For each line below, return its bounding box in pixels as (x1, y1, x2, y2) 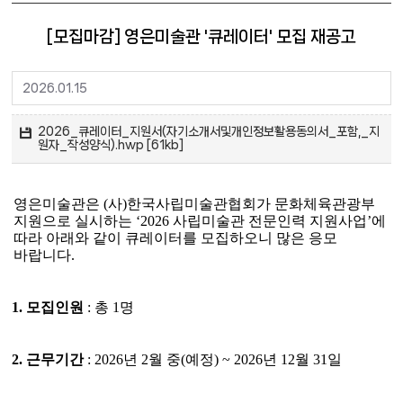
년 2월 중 (123, 351, 182, 367)
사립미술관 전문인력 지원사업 (173, 212, 368, 228)
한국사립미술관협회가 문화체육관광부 (127, 195, 376, 211)
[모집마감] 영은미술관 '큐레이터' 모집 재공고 (46, 27, 357, 46)
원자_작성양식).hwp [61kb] (37, 139, 184, 152)
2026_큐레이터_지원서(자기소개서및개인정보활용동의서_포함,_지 (37, 125, 380, 139)
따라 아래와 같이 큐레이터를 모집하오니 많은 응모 (13, 229, 338, 246)
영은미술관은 (13, 195, 104, 211)
